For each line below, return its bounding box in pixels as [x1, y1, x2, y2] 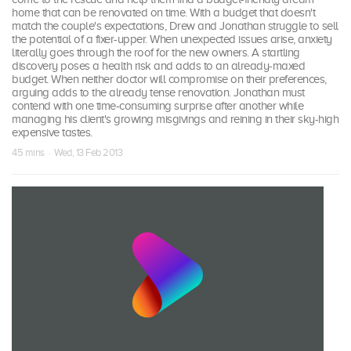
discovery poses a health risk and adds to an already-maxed [12, 60, 305, 73]
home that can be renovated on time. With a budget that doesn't [12, 6, 315, 20]
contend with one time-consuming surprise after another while [12, 100, 303, 113]
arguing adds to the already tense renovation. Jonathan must [12, 86, 305, 100]
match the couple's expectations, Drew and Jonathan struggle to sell [12, 20, 338, 33]
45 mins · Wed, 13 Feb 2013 [12, 147, 122, 159]
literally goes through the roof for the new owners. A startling [12, 46, 300, 60]
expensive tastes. [12, 126, 92, 139]
